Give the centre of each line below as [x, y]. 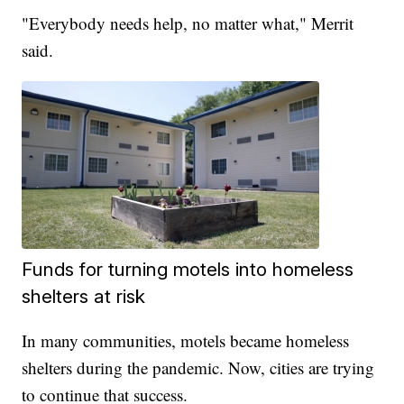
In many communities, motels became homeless [186, 341]
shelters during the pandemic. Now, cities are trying [198, 368]
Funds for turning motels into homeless [188, 270]
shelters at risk [84, 297]
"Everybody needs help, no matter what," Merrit [188, 23]
